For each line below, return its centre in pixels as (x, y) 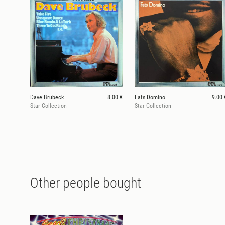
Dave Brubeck (47, 98)
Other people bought (86, 183)
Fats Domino (150, 98)
